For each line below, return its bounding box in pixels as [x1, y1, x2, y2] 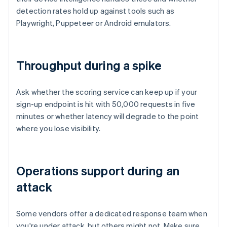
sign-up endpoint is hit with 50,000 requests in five [16, 99, 196, 109]
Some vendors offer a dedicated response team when [16, 208, 207, 219]
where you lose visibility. [16, 123, 101, 134]
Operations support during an [16, 163, 179, 179]
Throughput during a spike [16, 57, 162, 73]
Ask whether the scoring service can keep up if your [16, 87, 198, 97]
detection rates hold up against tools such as [16, 6, 175, 16]
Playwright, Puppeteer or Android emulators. [16, 18, 171, 28]
